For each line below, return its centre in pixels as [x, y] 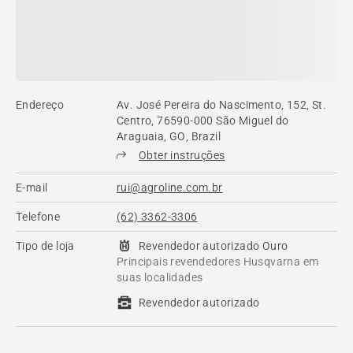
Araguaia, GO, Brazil [169, 137]
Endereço [40, 105]
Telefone [38, 217]
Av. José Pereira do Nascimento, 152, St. [221, 105]
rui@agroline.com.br [170, 188]
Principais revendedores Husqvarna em [218, 262]
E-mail [32, 188]
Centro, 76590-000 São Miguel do [203, 121]
